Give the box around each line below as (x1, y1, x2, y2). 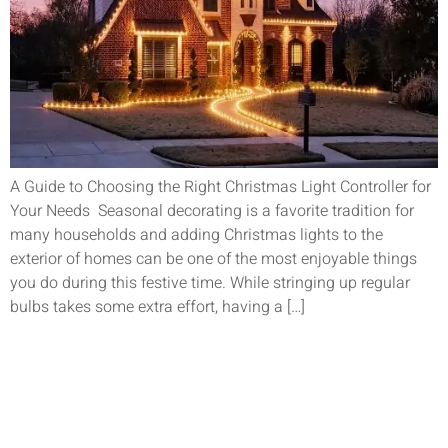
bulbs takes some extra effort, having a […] (10, 294, 305, 319)
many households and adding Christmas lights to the (10, 222, 383, 247)
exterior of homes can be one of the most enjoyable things (10, 246, 417, 271)
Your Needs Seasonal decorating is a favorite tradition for (10, 198, 414, 223)
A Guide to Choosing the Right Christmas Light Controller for (10, 174, 431, 199)
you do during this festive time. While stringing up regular (10, 270, 410, 295)
